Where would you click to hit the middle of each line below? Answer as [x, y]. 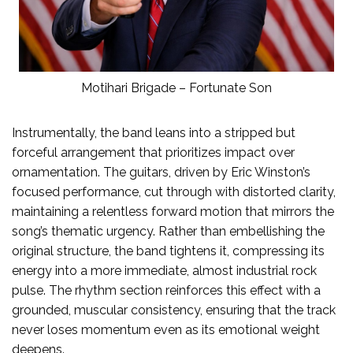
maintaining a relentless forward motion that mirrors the [173, 211]
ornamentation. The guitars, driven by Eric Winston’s [161, 172]
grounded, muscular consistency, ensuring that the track [174, 310]
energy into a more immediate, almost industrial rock [164, 270]
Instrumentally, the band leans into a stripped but [154, 132]
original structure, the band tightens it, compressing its [168, 251]
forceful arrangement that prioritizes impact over [153, 152]
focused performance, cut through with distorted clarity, [174, 191]
